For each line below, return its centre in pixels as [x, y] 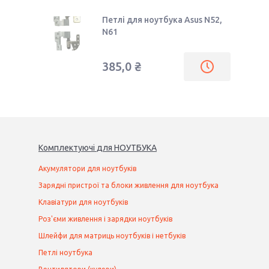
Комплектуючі [67, 148]
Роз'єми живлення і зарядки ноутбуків [105, 219]
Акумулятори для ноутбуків [87, 169]
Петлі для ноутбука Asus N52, [162, 20]
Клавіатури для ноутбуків [83, 202]
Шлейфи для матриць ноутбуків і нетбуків [112, 236]
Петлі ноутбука [65, 253]
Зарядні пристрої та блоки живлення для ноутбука [128, 186]
